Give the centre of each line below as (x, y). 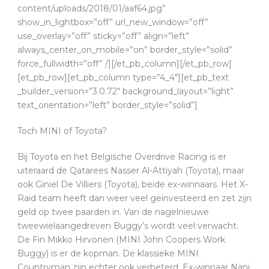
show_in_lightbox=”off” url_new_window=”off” (113, 22)
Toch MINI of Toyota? (62, 131)
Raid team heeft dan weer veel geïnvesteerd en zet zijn (134, 198)
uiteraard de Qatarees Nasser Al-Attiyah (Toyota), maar (131, 170)
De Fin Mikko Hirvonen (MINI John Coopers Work (121, 239)
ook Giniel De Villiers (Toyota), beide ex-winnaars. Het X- (133, 184)
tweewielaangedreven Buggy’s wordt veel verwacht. (128, 225)
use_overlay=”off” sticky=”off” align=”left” (103, 36)
